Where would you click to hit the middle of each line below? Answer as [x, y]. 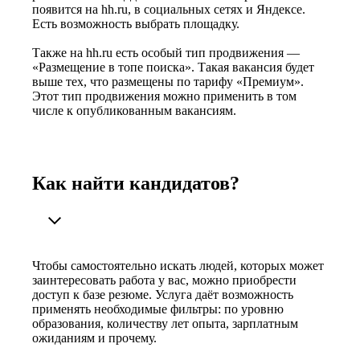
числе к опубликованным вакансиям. [134, 111]
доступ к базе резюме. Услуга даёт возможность [163, 294]
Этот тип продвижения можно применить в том [164, 96]
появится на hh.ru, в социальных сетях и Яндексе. [169, 10]
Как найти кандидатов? [136, 184]
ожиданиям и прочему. [94, 337]
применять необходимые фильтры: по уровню [158, 309]
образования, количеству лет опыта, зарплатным [165, 323]
